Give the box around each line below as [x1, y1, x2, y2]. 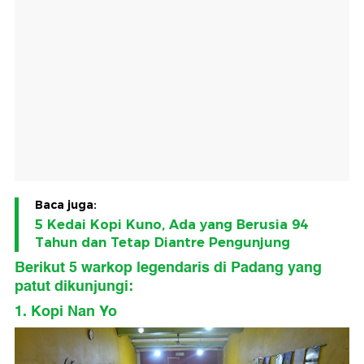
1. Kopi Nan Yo [15, 299, 117, 324]
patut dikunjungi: [15, 274, 133, 299]
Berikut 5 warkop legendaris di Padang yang [15, 255, 322, 280]
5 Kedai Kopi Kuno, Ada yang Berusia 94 [35, 217, 308, 233]
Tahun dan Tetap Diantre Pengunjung [35, 235, 290, 251]
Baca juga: [35, 197, 97, 213]
